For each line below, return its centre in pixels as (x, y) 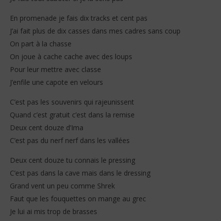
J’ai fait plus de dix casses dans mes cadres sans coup (95, 31)
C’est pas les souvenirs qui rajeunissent (72, 102)
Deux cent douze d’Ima (47, 127)
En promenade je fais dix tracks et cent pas (79, 18)
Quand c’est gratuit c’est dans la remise (72, 114)
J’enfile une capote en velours (56, 82)
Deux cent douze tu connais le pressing (73, 160)
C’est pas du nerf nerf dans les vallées (70, 140)
